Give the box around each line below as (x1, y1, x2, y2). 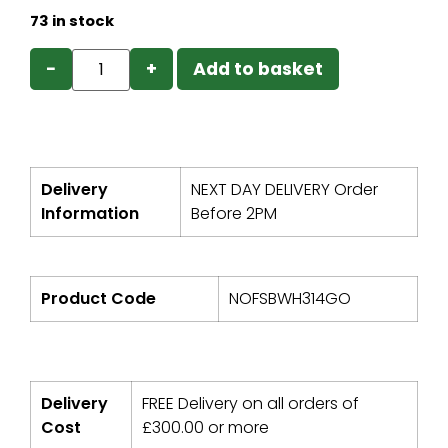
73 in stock (30, 10, 114, 31)
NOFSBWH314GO (229, 286, 351, 310)
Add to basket (193, 56, 324, 81)
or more (204, 415, 269, 439)
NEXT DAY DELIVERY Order (191, 177, 378, 201)
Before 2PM (191, 201, 277, 225)
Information (41, 201, 139, 225)
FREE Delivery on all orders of (142, 391, 359, 415)
